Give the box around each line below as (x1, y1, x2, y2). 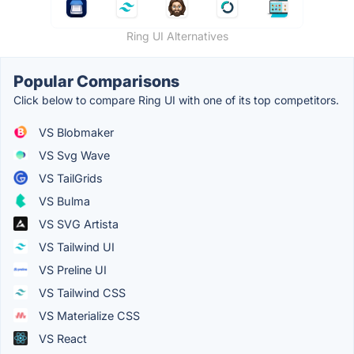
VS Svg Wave (36, 148, 110, 162)
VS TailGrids (36, 171, 103, 185)
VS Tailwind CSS (36, 285, 126, 299)
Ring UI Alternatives (126, 28, 228, 43)
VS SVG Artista (36, 217, 119, 231)
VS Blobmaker (36, 125, 114, 139)
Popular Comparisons (13, 71, 179, 91)
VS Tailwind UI (36, 239, 115, 254)
